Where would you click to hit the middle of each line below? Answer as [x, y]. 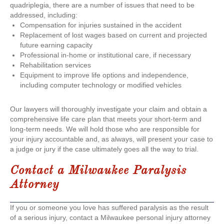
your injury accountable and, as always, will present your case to [111, 139]
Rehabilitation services [55, 65]
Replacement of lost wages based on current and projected [113, 35]
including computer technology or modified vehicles [101, 85]
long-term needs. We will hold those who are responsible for [105, 129]
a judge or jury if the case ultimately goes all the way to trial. [104, 149]
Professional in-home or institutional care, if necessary [105, 55]
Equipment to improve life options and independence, [104, 75]
